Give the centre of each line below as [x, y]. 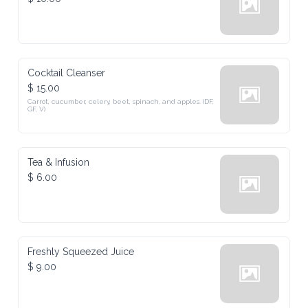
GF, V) [37, 109]
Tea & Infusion [59, 162]
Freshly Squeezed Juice [81, 252]
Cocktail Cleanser [67, 73]
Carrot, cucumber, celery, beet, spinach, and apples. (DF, [121, 101]
